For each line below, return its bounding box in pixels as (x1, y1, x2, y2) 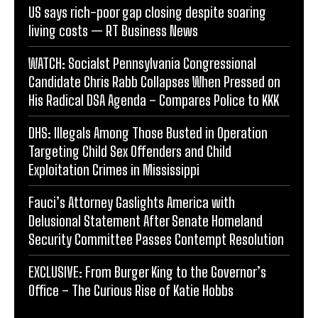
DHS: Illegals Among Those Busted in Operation (28, 124, 268, 141)
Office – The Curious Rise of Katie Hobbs (28, 281, 234, 299)
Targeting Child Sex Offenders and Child (28, 142, 231, 160)
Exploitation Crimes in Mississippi (28, 160, 199, 178)
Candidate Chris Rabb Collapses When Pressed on (28, 72, 280, 90)
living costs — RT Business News (28, 21, 198, 39)
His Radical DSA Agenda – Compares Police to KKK (28, 91, 279, 109)
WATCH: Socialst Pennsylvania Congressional (28, 54, 256, 72)
